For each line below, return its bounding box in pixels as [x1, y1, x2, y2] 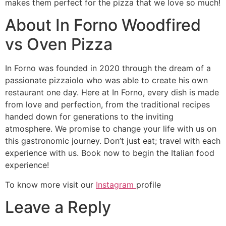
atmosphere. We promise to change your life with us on [5, 124, 216, 134]
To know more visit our [5, 179, 96, 190]
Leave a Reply [5, 197, 111, 217]
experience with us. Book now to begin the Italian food [5, 148, 214, 158]
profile [136, 179, 161, 190]
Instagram [96, 179, 136, 190]
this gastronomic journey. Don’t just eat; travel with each [5, 136, 220, 146]
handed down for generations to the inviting [5, 111, 174, 122]
